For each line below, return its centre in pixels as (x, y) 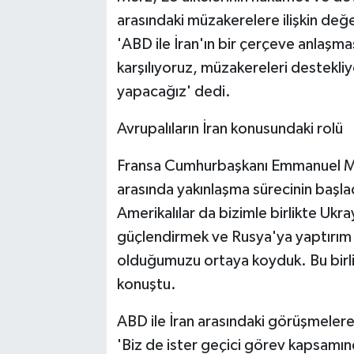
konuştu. (146, 285)
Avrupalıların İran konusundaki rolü (230, 129)
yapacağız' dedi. (173, 92)
